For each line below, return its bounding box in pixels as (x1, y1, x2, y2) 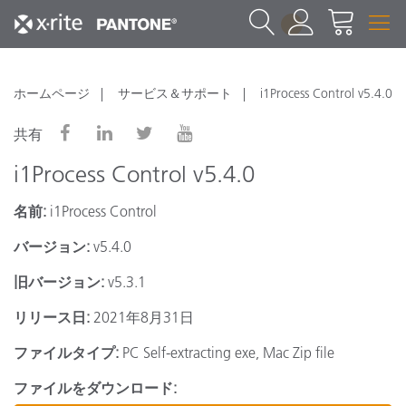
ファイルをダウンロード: (14, 379, 177, 397)
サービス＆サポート (118, 85, 232, 101)
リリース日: (14, 308, 90, 326)
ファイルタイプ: (14, 343, 119, 362)
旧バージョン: (14, 273, 104, 291)
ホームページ (14, 85, 90, 101)
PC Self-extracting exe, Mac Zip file (119, 343, 334, 362)
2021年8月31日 (90, 308, 194, 326)
